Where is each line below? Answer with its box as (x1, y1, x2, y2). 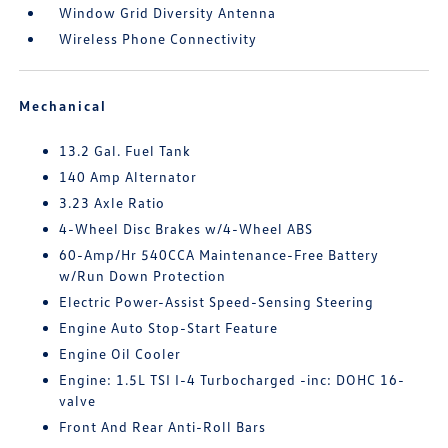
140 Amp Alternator (59, 168, 198, 185)
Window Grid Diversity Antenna (59, 4, 277, 21)
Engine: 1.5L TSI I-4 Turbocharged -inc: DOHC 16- (59, 371, 406, 388)
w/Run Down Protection (59, 267, 227, 284)
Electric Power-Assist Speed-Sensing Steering (59, 293, 375, 310)
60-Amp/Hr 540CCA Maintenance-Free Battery (59, 246, 380, 263)
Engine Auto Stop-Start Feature (59, 319, 279, 336)
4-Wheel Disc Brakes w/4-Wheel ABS (59, 220, 314, 237)
